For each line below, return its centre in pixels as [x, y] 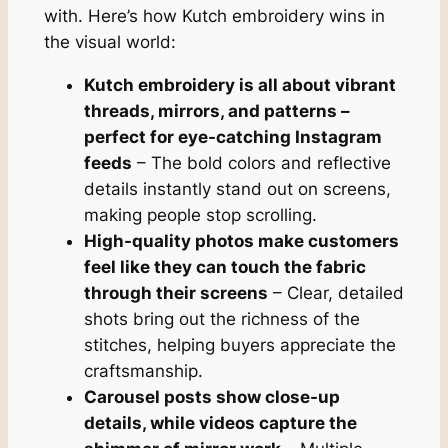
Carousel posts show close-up [211, 396]
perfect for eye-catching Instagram [232, 136]
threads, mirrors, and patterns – [216, 110]
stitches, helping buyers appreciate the [239, 344]
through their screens [175, 292]
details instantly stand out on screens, [237, 188]
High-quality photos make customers [241, 240]
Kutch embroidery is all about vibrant [239, 84]
